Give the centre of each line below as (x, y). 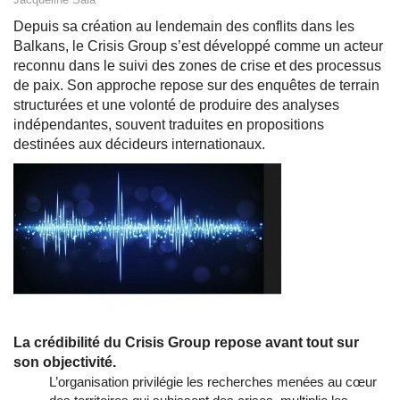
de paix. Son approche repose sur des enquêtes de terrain (196, 86)
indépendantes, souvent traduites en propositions (169, 125)
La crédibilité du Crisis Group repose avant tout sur (186, 343)
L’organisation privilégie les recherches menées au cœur (213, 382)
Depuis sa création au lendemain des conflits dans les (184, 27)
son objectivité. (65, 362)
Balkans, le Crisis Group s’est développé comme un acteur (198, 46)
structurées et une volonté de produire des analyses (176, 105)
